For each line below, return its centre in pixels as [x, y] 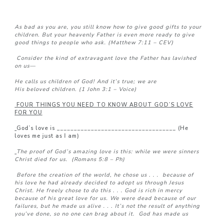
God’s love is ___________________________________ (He [102, 128]
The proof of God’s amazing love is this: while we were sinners [108, 152]
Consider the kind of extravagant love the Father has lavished [107, 58]
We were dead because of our [153, 198]
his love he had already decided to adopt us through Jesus [99, 183]
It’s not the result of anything [157, 206]
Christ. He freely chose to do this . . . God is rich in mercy [99, 191]
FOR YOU [28, 113]
